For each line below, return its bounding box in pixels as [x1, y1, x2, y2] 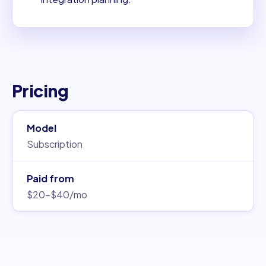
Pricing [12, 80, 69, 102]
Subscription [27, 138, 83, 151]
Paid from [27, 172, 74, 185]
